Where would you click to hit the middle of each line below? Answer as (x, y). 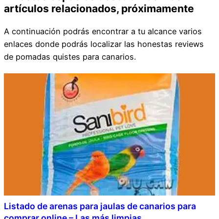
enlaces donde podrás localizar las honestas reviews (104, 44)
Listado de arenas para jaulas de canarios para (100, 206)
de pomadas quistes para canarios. (70, 56)
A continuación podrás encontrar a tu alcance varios (103, 31)
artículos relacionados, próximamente (99, 8)
